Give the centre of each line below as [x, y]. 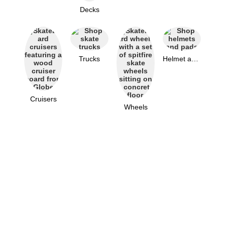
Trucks [89, 59]
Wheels [136, 107]
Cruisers [43, 99]
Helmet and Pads [195, 59]
